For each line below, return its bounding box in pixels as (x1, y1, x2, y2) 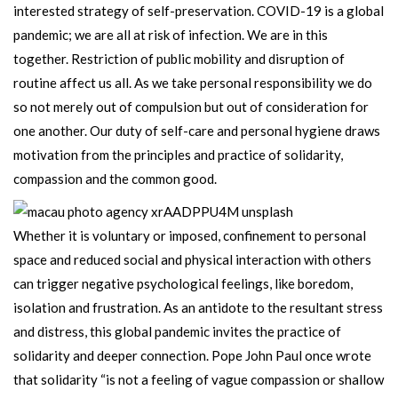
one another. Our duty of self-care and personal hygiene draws (13, 123, 380, 139)
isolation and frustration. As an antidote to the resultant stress (13, 299, 383, 315)
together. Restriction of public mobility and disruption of (13, 51, 345, 67)
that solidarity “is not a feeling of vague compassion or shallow (13, 371, 384, 387)
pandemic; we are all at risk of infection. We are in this (13, 27, 328, 43)
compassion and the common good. (13, 171, 217, 187)
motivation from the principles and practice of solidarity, (13, 147, 343, 163)
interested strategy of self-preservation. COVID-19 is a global (13, 3, 384, 19)
